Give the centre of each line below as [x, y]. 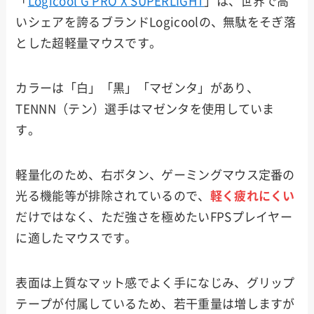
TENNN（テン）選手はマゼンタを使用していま [145, 109]
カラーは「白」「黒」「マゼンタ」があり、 [137, 88]
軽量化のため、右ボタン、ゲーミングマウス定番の [155, 175]
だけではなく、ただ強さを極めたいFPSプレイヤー [154, 217]
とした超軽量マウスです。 [89, 43]
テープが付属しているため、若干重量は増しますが [155, 303]
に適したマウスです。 [76, 238]
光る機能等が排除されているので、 [113, 196]
